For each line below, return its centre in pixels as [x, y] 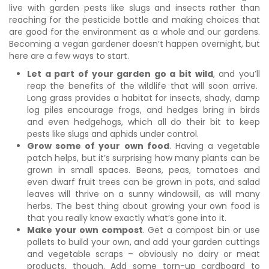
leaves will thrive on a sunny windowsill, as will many [144, 194]
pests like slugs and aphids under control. [114, 134]
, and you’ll [237, 74]
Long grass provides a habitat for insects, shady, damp [144, 98]
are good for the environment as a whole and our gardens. [134, 32]
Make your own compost [85, 230]
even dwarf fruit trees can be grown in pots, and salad [144, 182]
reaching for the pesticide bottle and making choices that [134, 20]
